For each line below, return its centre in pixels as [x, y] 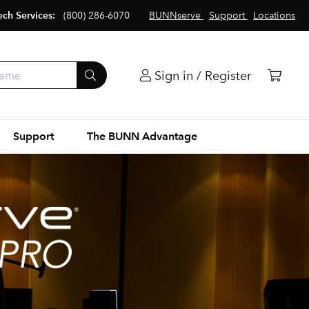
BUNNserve [175, 16]
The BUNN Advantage [142, 136]
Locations [274, 16]
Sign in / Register [203, 76]
